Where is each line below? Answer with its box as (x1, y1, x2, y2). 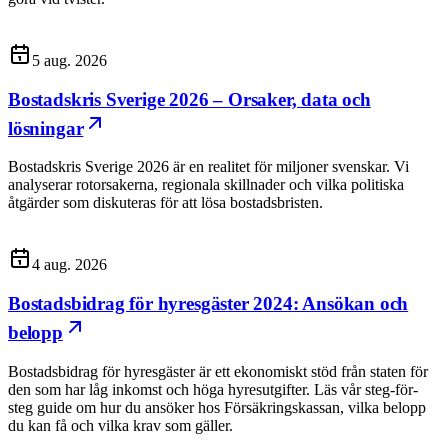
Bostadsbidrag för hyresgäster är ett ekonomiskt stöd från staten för (8, 362, 428, 380)
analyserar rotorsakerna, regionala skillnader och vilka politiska (8, 176, 404, 194)
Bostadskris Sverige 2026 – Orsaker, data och (8, 88, 371, 110)
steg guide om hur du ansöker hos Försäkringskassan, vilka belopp (8, 398, 426, 416)
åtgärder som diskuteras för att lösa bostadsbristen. (8, 194, 323, 212)
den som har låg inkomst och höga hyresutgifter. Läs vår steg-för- (8, 380, 418, 398)
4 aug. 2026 (32, 256, 107, 274)
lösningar (8, 117, 84, 139)
